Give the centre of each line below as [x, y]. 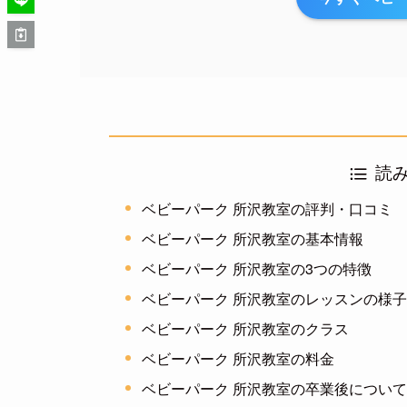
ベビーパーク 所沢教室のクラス [246, 328]
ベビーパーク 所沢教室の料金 [238, 358]
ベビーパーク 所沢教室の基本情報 [253, 238]
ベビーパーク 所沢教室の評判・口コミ [268, 208]
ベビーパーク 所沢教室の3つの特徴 [257, 268]
